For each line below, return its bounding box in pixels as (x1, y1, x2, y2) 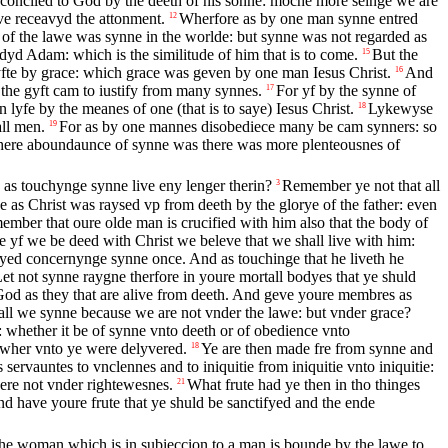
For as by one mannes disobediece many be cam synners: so (59, 118, 437, 136)
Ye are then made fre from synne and (201, 340, 433, 358)
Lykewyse (368, 100, 433, 118)
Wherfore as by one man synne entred (179, 10, 418, 28)
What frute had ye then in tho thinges (187, 376, 420, 394)
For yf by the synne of (276, 82, 416, 100)
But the (372, 46, 418, 64)
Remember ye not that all (282, 177, 440, 195)
